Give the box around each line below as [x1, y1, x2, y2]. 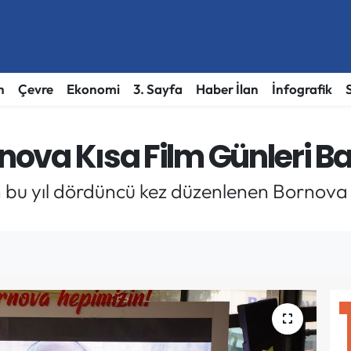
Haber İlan [195, 81, 259, 98]
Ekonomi [66, 81, 120, 98]
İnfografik [271, 81, 332, 98]
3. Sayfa [132, 81, 183, 98]
